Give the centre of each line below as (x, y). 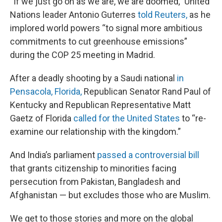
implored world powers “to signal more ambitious (106, 28)
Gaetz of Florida (42, 118)
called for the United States (127, 118)
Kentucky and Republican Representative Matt (100, 105)
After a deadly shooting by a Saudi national (93, 78)
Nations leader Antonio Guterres (74, 15)
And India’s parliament (54, 155)
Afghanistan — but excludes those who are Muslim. (110, 195)
